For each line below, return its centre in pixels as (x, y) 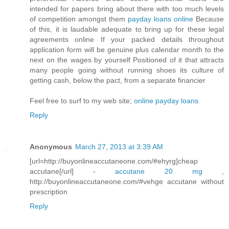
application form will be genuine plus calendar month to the (127, 50)
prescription (49, 192)
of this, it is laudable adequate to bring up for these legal (127, 29)
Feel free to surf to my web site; (82, 101)
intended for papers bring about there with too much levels (127, 9)
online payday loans (166, 101)
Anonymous (51, 147)
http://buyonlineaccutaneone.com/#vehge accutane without (127, 182)
